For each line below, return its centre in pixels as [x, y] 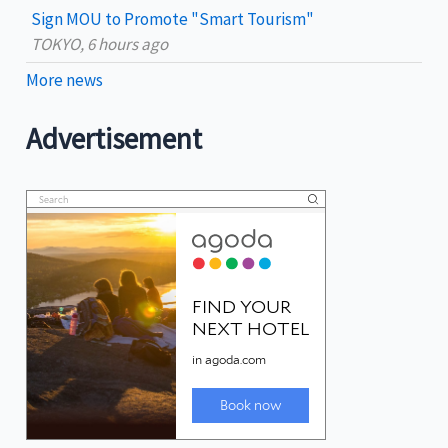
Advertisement [114, 139]
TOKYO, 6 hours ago [100, 44]
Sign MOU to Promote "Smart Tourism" [173, 19]
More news [65, 80]
